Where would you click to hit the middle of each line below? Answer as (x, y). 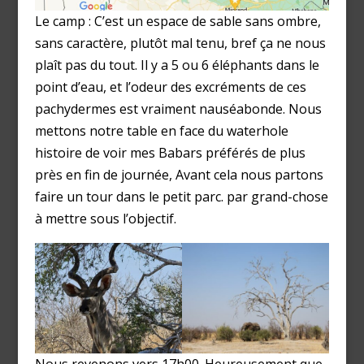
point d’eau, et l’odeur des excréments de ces (170, 87)
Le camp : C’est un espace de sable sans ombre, (178, 21)
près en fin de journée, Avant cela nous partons (179, 174)
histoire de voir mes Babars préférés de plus (170, 152)
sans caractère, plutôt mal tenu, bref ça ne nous (180, 43)
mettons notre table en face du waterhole (161, 130)
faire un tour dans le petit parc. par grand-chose (181, 196)
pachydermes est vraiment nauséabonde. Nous (178, 108)
